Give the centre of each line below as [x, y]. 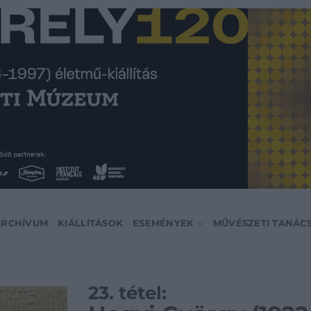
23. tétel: [127, 293]
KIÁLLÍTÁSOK [91, 223]
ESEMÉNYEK [163, 223]
